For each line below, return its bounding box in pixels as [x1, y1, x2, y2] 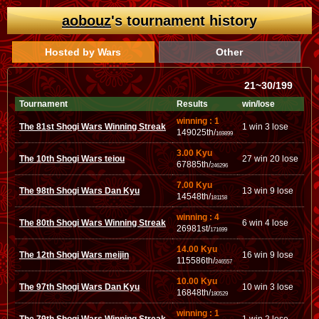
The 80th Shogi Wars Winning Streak [19, 218, 166, 228]
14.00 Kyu [177, 244, 217, 254]
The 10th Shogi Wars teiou [19, 154, 125, 164]
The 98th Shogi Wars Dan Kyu [19, 186, 140, 196]
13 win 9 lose [242, 186, 293, 196]
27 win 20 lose [242, 154, 298, 164]
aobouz [62, 13, 111, 28]
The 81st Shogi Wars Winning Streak [19, 122, 166, 132]
